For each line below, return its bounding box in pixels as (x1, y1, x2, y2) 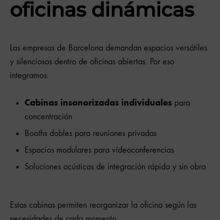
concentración (25, 111, 72, 122)
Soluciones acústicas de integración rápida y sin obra (25, 161, 206, 172)
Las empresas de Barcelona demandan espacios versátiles (10, 42, 207, 53)
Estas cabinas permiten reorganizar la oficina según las (10, 199, 196, 210)
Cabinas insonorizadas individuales (25, 97, 172, 108)
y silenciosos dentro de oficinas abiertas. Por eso (10, 56, 174, 67)
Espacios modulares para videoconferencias (25, 144, 174, 155)
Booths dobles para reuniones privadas (25, 128, 157, 138)
